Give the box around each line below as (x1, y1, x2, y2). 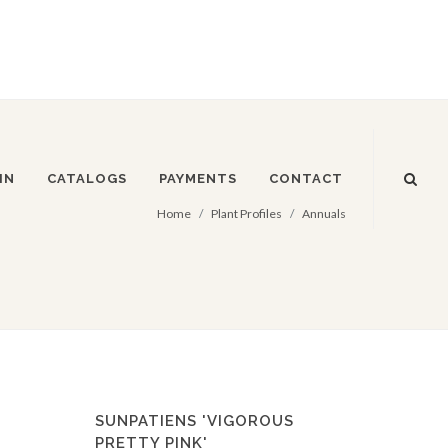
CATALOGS (47, 171, 127, 186)
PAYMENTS (159, 171, 237, 186)
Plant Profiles (211, 205, 282, 221)
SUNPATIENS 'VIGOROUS (95, 412, 295, 430)
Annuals (302, 205, 346, 221)
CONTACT (269, 171, 343, 186)
